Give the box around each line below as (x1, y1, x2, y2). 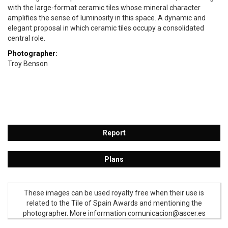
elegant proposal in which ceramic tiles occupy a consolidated (8, 24, 204, 33)
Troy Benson (8, 60, 48, 68)
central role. (8, 34, 48, 43)
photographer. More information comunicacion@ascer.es (22, 209, 206, 218)
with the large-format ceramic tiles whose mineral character (8, 4, 201, 12)
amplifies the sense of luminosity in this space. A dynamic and (8, 14, 206, 22)
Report (102, 129, 126, 137)
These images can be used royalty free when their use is (24, 189, 204, 197)
